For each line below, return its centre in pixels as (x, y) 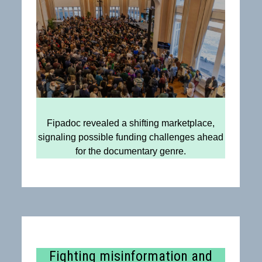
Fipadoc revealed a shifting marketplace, (130, 123)
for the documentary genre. (130, 151)
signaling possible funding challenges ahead (130, 137)
